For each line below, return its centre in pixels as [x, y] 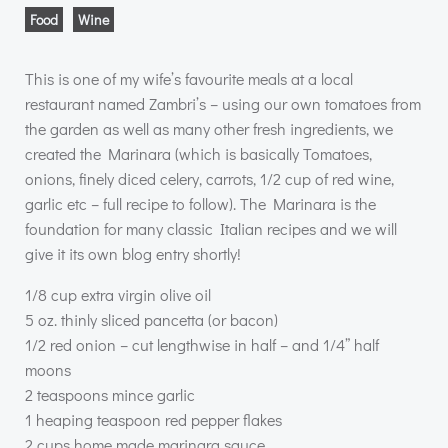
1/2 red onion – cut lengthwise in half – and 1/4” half [202, 344]
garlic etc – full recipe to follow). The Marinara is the [200, 203]
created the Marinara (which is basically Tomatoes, [198, 153]
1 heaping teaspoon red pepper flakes [153, 419]
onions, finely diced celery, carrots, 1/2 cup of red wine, [209, 178]
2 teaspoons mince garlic [110, 394]
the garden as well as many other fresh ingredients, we [209, 128]
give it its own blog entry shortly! [133, 253]
